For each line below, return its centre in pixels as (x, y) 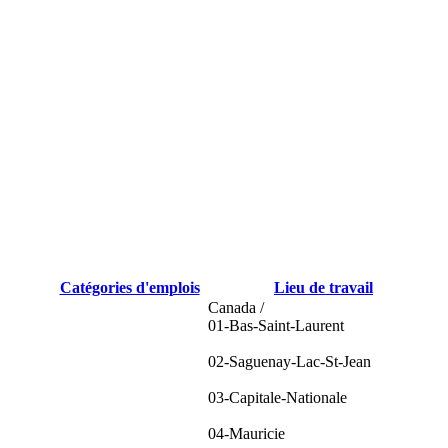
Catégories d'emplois (129, 287)
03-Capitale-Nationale (277, 397)
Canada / (236, 307)
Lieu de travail (323, 287)
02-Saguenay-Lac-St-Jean (289, 361)
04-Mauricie (246, 433)
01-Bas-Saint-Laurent (276, 325)
